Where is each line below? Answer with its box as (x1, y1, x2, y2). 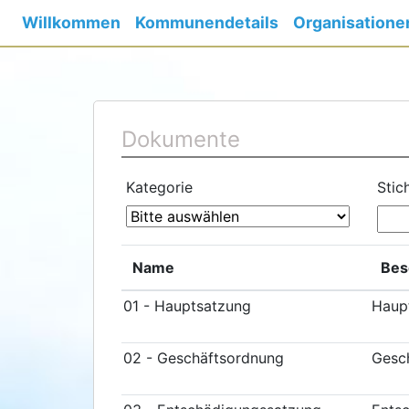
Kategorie (126, 178, 193, 196)
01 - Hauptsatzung (123, 297, 251, 315)
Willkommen (22, 13, 121, 32)
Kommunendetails (135, 13, 278, 32)
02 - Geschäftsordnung (123, 349, 284, 367)
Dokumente (121, 126, 240, 152)
